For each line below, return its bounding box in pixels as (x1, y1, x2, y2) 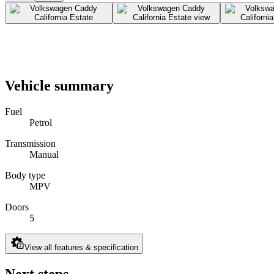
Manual (29, 149, 59, 160)
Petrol (29, 117, 52, 128)
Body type (5, 170, 45, 181)
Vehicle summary (5, 78, 114, 94)
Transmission (5, 138, 56, 149)
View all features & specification (24, 243, 138, 253)
